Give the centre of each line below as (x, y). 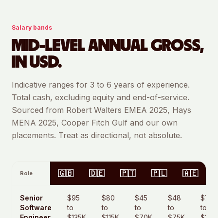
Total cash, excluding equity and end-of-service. (100, 97)
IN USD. (37, 62)
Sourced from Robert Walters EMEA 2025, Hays (101, 110)
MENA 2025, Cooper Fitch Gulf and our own (95, 123)
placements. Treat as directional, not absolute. (97, 135)
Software (36, 208)
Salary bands (32, 27)
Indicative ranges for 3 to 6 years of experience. (101, 85)
